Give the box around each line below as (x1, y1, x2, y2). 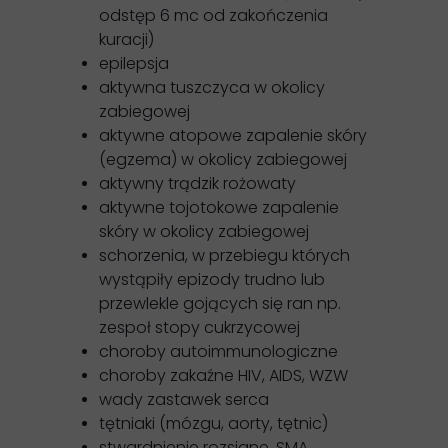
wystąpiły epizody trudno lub (99, 268, 325, 291)
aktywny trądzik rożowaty (99, 172, 296, 195)
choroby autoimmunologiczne (99, 340, 338, 363)
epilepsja (99, 52, 169, 75)
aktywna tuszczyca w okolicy (99, 76, 325, 99)
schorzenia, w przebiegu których (99, 244, 350, 267)
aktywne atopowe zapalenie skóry (99, 124, 367, 147)
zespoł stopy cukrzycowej (99, 316, 300, 339)
